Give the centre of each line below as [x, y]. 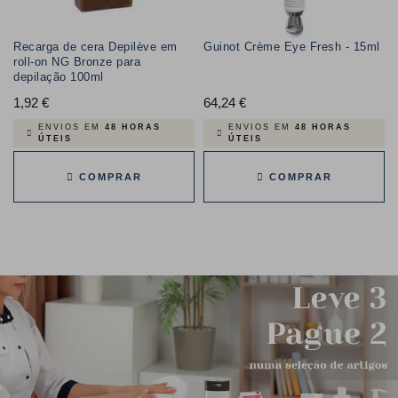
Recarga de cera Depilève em [96, 47]
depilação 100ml [59, 77]
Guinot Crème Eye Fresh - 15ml [292, 47]
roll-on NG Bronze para [77, 62]
